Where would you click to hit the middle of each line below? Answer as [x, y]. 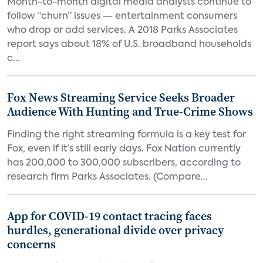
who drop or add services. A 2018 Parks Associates [122, 31]
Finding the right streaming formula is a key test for [127, 135]
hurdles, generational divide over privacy [115, 230]
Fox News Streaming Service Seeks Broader [121, 97]
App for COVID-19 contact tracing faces [109, 216]
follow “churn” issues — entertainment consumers [122, 16]
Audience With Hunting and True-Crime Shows [130, 112]
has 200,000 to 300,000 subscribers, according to [124, 163]
